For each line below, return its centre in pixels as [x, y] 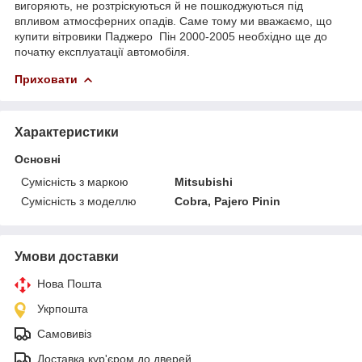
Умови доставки [67, 256]
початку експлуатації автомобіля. [102, 51]
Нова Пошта [69, 283]
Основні [38, 159]
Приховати [46, 79]
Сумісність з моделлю [79, 201]
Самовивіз [64, 333]
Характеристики [67, 132]
